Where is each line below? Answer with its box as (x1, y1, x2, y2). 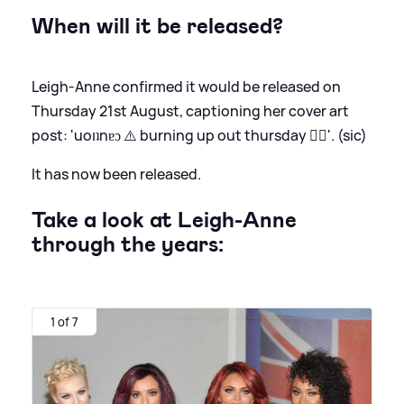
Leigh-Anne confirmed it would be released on (32, 76, 341, 96)
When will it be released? (32, 11, 283, 41)
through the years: (32, 229, 224, 259)
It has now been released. (32, 163, 201, 184)
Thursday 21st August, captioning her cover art (32, 100, 349, 121)
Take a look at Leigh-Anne (32, 205, 297, 234)
